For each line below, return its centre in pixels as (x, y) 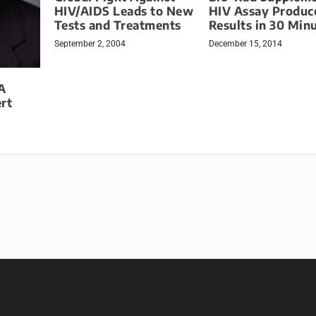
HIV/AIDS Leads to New (124, 11)
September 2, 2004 (90, 44)
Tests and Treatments (117, 25)
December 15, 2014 (245, 44)
